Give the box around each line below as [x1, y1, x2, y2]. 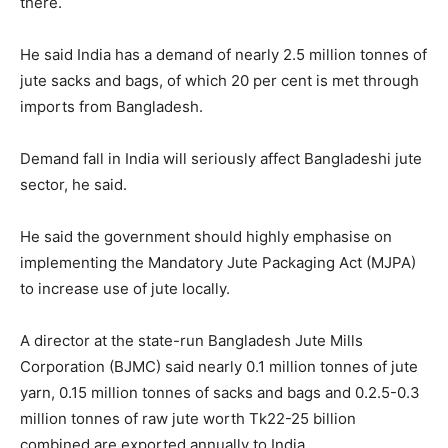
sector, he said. [20, 174, 127, 194]
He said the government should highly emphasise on [20, 226, 392, 246]
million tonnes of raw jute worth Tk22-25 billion [20, 408, 356, 428]
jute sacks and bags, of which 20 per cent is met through [20, 70, 419, 90]
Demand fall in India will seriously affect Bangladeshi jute [20, 148, 422, 168]
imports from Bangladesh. [20, 96, 203, 116]
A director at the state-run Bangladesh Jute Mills [20, 330, 363, 350]
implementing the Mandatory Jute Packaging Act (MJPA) [20, 252, 416, 272]
